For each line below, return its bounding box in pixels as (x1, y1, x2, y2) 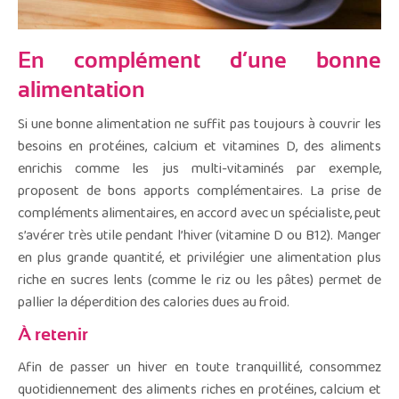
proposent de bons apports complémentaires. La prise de (18, 180, 381, 203)
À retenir (18, 324, 88, 346)
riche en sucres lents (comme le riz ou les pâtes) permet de (18, 269, 381, 292)
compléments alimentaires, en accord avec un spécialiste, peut (18, 202, 381, 225)
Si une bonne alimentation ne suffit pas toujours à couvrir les (18, 113, 381, 136)
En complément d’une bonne (18, 47, 381, 74)
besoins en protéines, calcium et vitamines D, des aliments (18, 135, 381, 159)
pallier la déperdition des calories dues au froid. (18, 291, 289, 314)
